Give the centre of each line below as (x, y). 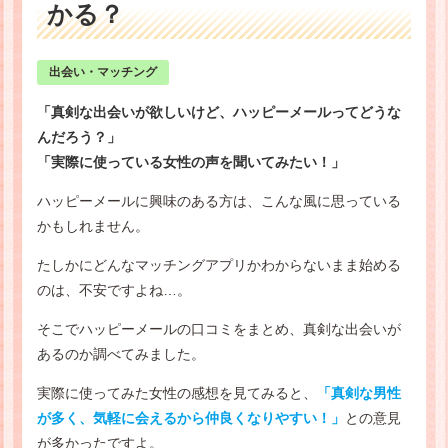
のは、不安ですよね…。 (113, 289)
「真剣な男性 (358, 392)
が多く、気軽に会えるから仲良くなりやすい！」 (190, 417)
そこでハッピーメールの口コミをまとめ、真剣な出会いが (218, 328)
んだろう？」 (78, 136)
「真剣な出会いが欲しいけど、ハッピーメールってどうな (218, 111)
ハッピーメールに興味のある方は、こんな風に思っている (218, 200)
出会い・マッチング (103, 72)
